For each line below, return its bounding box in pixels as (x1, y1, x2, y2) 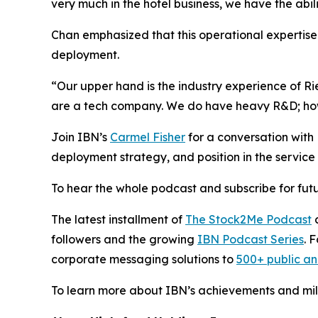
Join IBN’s (51, 130, 110, 144)
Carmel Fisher (110, 130, 185, 144)
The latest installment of (51, 212, 185, 226)
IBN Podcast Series (197, 232, 304, 246)
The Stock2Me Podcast (185, 212, 312, 226)
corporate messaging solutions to (51, 252, 236, 266)
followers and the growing (51, 232, 197, 246)
